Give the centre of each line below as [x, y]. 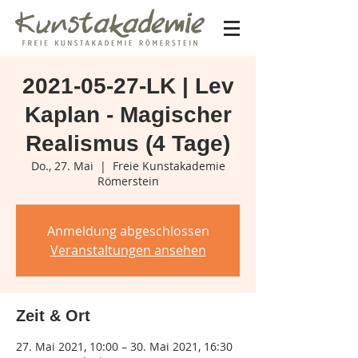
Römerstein [128, 181]
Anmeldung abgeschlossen [128, 231]
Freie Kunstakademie [169, 166]
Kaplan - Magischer [128, 115]
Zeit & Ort [53, 316]
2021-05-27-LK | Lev [128, 86]
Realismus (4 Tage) [128, 143]
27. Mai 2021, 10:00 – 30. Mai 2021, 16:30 [124, 346]
